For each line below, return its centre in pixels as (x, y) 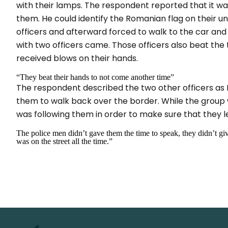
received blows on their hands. (77, 58)
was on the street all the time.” (64, 141)
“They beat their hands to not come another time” (95, 77)
